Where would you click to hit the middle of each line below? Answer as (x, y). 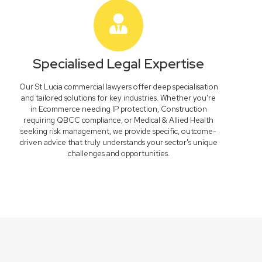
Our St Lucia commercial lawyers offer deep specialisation (118, 87)
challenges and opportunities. (118, 154)
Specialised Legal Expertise (119, 64)
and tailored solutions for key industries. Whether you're (119, 98)
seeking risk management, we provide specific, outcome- (119, 131)
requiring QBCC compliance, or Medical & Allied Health (119, 120)
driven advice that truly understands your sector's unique (118, 142)
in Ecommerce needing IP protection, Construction (118, 109)
